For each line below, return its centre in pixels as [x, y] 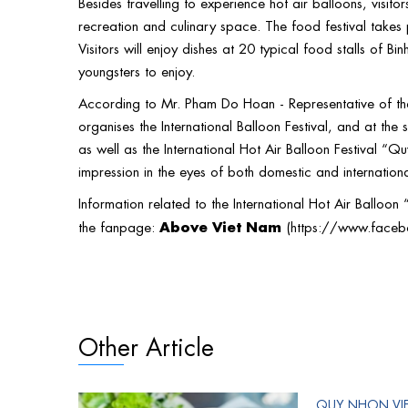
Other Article [146, 344]
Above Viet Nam [220, 225]
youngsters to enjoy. [137, 70]
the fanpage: [119, 225]
